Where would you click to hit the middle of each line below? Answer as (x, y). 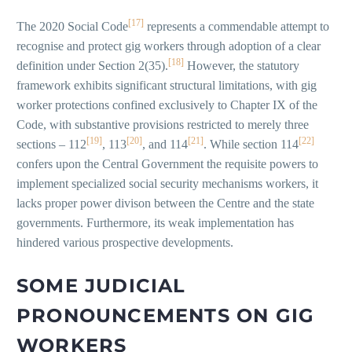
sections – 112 (51, 145)
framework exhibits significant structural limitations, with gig (167, 86)
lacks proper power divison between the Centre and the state (165, 203)
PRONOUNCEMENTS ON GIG (166, 316)
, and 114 (165, 145)
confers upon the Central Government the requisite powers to (167, 164)
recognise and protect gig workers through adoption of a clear (169, 46)
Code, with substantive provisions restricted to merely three (163, 125)
